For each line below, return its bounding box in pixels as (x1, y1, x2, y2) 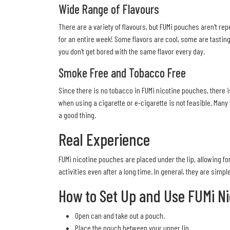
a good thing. (59, 110, 96, 120)
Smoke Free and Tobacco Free (59, 65, 186, 81)
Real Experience (59, 129, 150, 149)
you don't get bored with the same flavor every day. (59, 46, 205, 56)
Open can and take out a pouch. (75, 210, 165, 221)
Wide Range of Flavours (59, 2, 159, 17)
